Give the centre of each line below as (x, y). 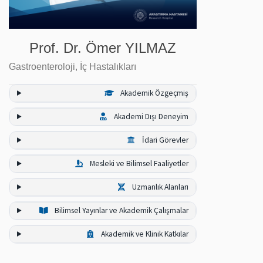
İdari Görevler (164, 140)
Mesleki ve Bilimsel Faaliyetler (138, 163)
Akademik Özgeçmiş (154, 93)
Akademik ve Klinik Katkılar (144, 234)
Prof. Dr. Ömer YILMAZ (103, 48)
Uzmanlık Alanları (159, 187)
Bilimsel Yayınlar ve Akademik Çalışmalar (121, 210)
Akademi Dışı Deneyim (150, 116)
